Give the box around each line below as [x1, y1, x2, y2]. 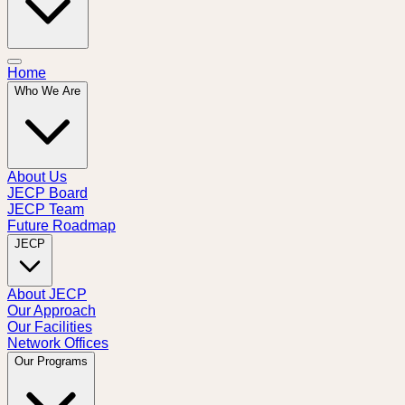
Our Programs [14, 354, 88, 368]
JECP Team [7, 202, 84, 217]
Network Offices [7, 335, 108, 351]
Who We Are [14, 84, 80, 98]
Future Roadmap [7, 218, 116, 233]
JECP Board [7, 185, 88, 201]
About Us [7, 169, 67, 184]
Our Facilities [7, 319, 92, 334]
